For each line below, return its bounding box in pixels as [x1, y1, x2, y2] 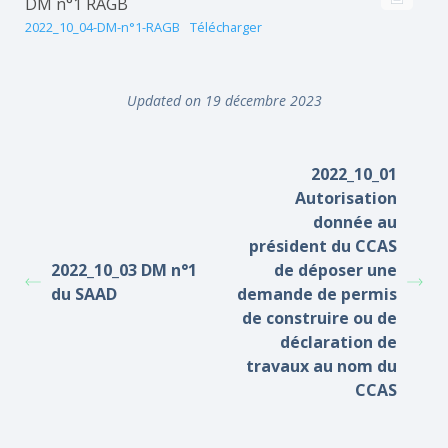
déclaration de [280, 331, 397, 353]
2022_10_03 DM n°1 [51, 259, 197, 281]
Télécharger [189, 18, 262, 36]
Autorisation [295, 187, 397, 209]
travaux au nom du [246, 355, 397, 377]
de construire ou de [242, 307, 397, 329]
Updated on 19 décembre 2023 [126, 91, 322, 110]
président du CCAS [249, 235, 397, 257]
